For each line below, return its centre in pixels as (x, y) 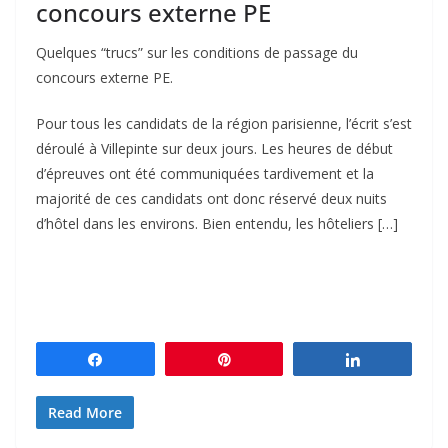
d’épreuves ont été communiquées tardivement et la (205, 174)
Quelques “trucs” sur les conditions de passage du (197, 53)
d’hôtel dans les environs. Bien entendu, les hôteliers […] (217, 224)
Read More (85, 413)
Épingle (267, 359)
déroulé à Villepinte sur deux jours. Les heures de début (214, 149)
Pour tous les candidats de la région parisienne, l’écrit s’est (224, 124)
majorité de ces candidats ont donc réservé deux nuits (211, 199)
